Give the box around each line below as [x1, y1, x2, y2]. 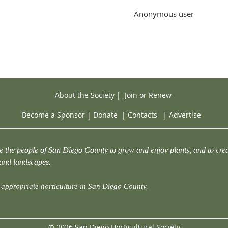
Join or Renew [124, 90, 172, 100]
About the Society [54, 90, 115, 100]
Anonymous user [134, 8, 194, 19]
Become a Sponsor [22, 110, 85, 120]
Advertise [169, 110, 201, 120]
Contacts [128, 110, 157, 120]
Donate [93, 110, 118, 120]
